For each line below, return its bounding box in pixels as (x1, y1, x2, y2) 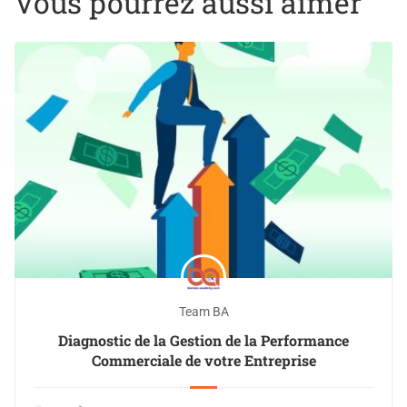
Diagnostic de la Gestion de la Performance (58, 331, 349, 351)
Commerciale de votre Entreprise (91, 351, 316, 371)
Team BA (178, 304, 229, 320)
